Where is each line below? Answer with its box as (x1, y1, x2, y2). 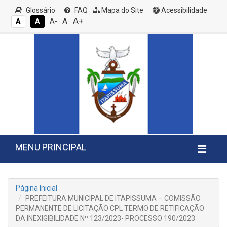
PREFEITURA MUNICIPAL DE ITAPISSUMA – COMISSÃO (25, 194, 201, 202)
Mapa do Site (100, 6, 143, 14)
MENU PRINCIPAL (15, 142, 86, 153)
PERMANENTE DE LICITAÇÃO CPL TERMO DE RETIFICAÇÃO (16, 204, 204, 212)
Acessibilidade (160, 6, 207, 14)
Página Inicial (16, 184, 57, 192)
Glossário (24, 6, 55, 14)
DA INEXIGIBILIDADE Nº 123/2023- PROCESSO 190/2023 (16, 214, 195, 222)
